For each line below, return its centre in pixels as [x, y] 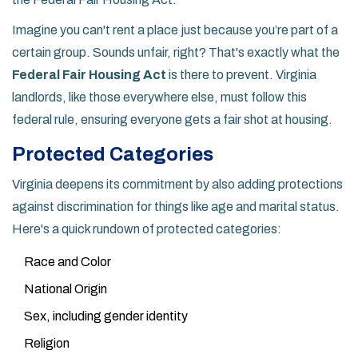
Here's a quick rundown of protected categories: [147, 229]
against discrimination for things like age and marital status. [176, 207]
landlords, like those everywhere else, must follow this [159, 97]
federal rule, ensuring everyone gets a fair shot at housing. [172, 120]
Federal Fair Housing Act [89, 75]
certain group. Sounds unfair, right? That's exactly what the [176, 53]
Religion [47, 344]
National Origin [66, 289]
